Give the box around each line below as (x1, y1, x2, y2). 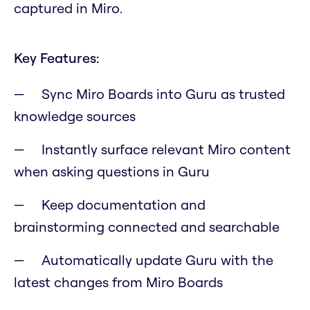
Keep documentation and (42, 196, 206, 214)
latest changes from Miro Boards (14, 273, 223, 291)
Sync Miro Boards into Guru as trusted (42, 85, 285, 103)
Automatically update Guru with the (42, 251, 273, 269)
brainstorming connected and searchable (14, 218, 280, 236)
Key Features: (14, 49, 100, 67)
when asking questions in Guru (14, 163, 210, 181)
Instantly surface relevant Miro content (42, 140, 291, 158)
